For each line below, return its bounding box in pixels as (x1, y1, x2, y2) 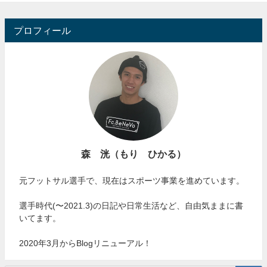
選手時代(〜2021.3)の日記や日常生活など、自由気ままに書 (19, 201, 244, 210)
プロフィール (14, 25, 71, 35)
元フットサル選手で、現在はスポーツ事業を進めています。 (19, 176, 245, 185)
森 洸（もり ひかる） (81, 148, 186, 159)
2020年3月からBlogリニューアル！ (19, 238, 152, 247)
